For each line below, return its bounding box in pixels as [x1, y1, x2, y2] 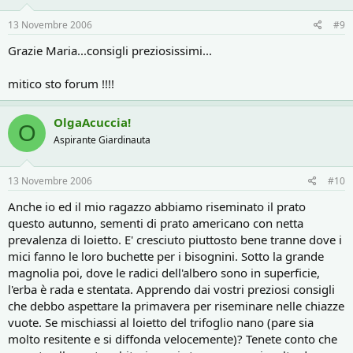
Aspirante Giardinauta [54, 133, 150, 147]
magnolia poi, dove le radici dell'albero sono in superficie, [8, 264, 320, 281]
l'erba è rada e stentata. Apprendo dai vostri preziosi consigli [8, 281, 335, 297]
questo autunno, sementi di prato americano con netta [8, 214, 303, 231]
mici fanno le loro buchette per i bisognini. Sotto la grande [8, 247, 324, 264]
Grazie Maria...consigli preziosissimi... [8, 43, 212, 58]
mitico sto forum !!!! [8, 76, 114, 91]
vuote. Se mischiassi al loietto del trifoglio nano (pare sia [8, 314, 314, 330]
